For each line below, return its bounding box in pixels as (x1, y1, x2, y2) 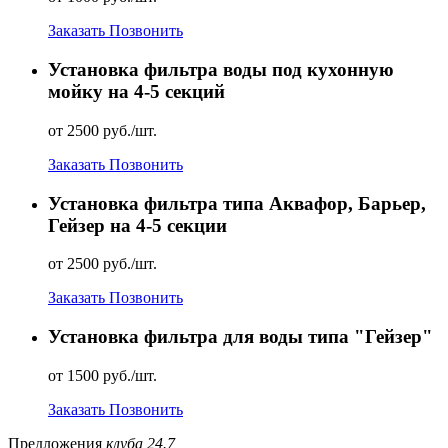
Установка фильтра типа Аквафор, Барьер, (48, 192, 426, 214)
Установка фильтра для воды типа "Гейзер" (48, 326, 433, 347)
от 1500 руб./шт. (48, 366, 157, 384)
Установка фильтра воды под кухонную (48, 59, 394, 81)
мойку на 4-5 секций (48, 81, 225, 103)
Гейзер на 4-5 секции (48, 214, 227, 236)
